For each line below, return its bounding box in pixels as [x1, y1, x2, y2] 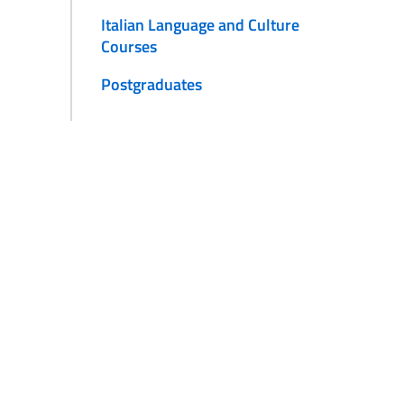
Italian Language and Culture [100, 13, 299, 38]
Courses [100, 34, 157, 60]
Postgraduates [100, 72, 202, 97]
